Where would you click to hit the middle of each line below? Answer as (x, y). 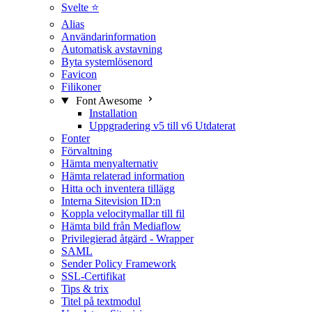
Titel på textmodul (101, 301)
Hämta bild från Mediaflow (121, 226)
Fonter (76, 138)
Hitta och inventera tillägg (118, 188)
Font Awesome (109, 101)
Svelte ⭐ (80, 7)
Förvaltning (87, 151)
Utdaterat (215, 126)
